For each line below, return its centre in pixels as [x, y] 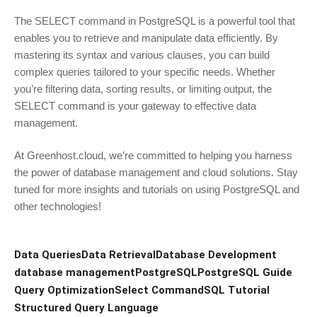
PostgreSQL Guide [245, 272]
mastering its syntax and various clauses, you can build [142, 54]
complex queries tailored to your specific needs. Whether [145, 71]
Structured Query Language [86, 307]
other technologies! [58, 207]
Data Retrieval [119, 254]
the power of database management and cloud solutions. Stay [156, 173]
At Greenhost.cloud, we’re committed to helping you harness [153, 156]
